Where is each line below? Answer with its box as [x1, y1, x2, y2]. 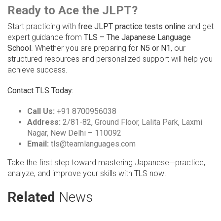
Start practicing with [7, 22, 78, 32]
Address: [27, 117, 61, 127]
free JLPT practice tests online [78, 22, 185, 32]
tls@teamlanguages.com [49, 139, 136, 149]
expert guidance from [7, 33, 84, 42]
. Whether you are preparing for [31, 43, 140, 53]
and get [185, 22, 214, 32]
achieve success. [7, 65, 68, 75]
